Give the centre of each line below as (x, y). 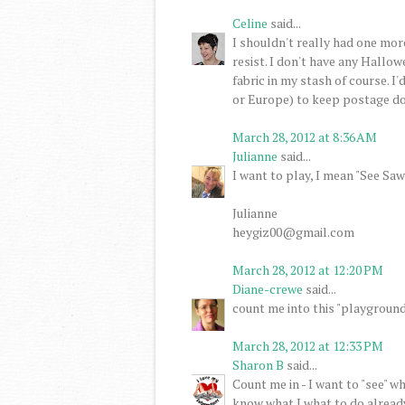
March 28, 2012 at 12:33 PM (308, 345)
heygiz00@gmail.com (293, 231)
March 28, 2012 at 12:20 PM (308, 269)
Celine (250, 23)
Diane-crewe (268, 288)
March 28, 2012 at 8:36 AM (305, 137)
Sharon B (258, 364)
